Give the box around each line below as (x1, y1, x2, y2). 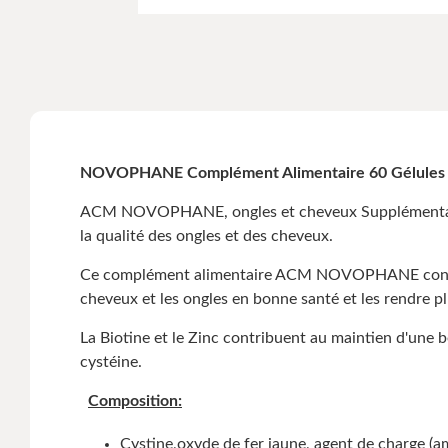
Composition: (88, 392, 182, 409)
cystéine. (80, 353, 142, 370)
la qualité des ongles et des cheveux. (80, 227, 333, 244)
